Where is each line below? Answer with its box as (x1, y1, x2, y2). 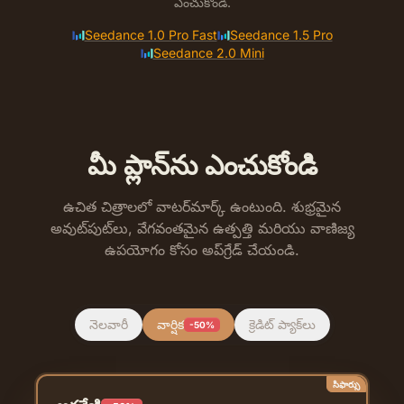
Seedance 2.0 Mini (152, 44, 264, 60)
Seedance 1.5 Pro (229, 26, 333, 42)
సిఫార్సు (333, 378, 360, 390)
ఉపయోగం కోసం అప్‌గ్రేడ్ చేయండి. (105, 240, 299, 259)
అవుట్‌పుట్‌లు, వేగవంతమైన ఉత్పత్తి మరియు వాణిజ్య (50, 218, 354, 237)
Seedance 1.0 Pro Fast (84, 26, 217, 42)
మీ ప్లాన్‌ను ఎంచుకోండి (87, 148, 317, 181)
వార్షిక (156, 316, 184, 332)
